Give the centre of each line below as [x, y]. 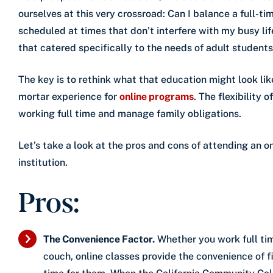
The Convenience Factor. [99, 239]
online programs [157, 96]
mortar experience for [69, 96]
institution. [43, 162]
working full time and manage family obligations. [130, 113]
